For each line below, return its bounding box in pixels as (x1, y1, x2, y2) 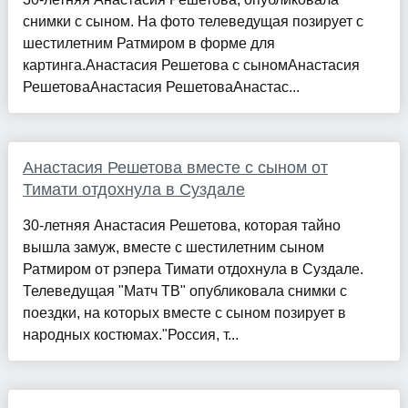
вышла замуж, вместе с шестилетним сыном (22, 240, 324, 256)
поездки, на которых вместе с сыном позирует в (22, 305, 346, 321)
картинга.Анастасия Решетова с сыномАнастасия (22, 57, 360, 74)
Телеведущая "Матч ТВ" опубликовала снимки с (22, 283, 347, 300)
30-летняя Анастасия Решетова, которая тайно (22, 218, 341, 234)
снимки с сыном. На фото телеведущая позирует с (22, 14, 363, 30)
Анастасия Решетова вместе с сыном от (22, 158, 328, 178)
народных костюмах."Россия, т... (22, 327, 239, 343)
